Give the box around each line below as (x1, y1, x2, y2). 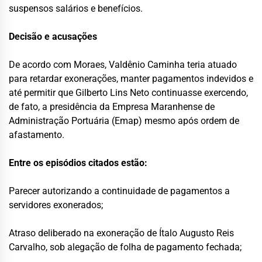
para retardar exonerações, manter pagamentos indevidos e (9, 73, 253, 85)
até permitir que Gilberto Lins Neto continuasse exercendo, (9, 87, 248, 99)
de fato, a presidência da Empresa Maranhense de (9, 101, 215, 113)
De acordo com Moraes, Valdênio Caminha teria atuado (9, 59, 237, 71)
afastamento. (9, 129, 64, 141)
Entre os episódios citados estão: (9, 157, 147, 169)
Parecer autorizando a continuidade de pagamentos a (9, 185, 230, 197)
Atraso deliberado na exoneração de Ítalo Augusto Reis (9, 227, 234, 239)
